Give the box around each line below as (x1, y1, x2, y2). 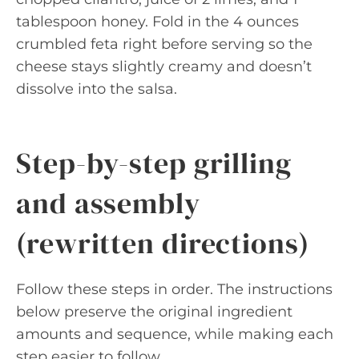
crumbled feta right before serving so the (16, 35, 313, 53)
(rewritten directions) (16, 224, 309, 263)
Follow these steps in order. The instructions (16, 280, 333, 298)
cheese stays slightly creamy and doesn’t (16, 58, 312, 75)
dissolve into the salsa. (16, 80, 177, 98)
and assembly (16, 184, 200, 223)
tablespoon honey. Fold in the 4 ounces (16, 13, 299, 30)
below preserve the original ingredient (16, 303, 292, 321)
